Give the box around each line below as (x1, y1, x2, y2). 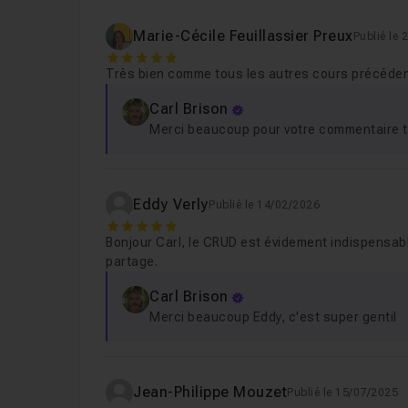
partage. (106, 254, 158, 269)
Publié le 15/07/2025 (287, 386, 399, 399)
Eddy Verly (133, 196, 209, 213)
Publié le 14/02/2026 (209, 199, 321, 211)
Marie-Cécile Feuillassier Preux (133, 27, 353, 45)
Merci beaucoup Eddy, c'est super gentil (149, 310, 397, 324)
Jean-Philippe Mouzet (133, 383, 288, 401)
